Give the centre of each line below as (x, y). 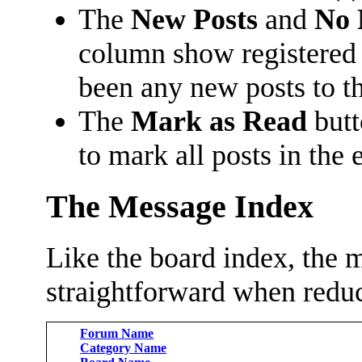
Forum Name (117, 334)
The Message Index (180, 206)
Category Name (124, 348)
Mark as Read (219, 121)
